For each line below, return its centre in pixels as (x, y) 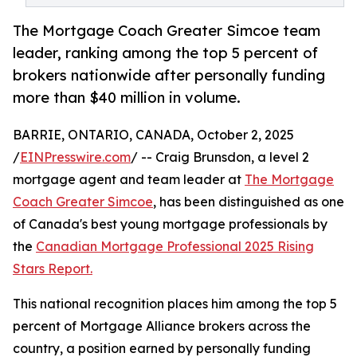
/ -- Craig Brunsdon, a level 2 (220, 157)
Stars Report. (53, 269)
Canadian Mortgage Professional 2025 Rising (175, 247)
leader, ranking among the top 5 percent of (165, 53)
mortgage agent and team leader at (129, 180)
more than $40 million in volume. (127, 98)
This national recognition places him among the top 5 (175, 304)
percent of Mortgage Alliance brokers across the (162, 326)
